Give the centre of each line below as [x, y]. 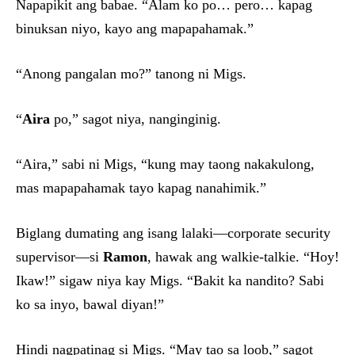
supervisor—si [59, 257]
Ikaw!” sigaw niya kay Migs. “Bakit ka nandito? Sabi [170, 281]
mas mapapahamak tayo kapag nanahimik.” [141, 188]
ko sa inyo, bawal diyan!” [90, 305]
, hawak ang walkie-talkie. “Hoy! [243, 257]
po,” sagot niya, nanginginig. [136, 119]
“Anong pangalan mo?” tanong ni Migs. [131, 74]
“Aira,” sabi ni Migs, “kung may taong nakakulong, [165, 164]
